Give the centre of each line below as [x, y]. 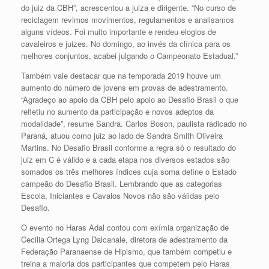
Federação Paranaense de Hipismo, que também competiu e [126, 252]
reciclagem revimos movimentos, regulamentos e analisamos [128, 20]
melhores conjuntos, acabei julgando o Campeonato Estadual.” [129, 56]
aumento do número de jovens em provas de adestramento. [125, 88]
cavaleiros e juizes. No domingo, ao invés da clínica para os [126, 44]
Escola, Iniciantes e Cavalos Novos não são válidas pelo [120, 196]
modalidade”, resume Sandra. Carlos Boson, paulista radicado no [134, 124]
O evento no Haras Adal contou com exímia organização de [125, 228]
